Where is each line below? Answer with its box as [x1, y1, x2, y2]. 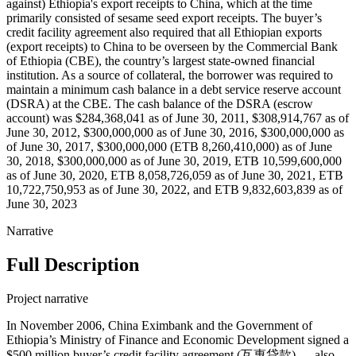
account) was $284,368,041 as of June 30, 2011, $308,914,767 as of [6, 111, 349, 126]
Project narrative [6, 291, 88, 305]
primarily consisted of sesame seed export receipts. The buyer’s [6, 11, 322, 25]
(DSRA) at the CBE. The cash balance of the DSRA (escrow [6, 97, 313, 111]
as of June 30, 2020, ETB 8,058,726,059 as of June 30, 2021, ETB [6, 168, 343, 183]
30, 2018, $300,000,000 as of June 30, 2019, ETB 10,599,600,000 [6, 154, 342, 168]
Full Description [6, 253, 139, 275]
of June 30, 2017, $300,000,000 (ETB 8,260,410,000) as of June [6, 140, 332, 154]
